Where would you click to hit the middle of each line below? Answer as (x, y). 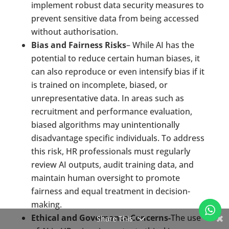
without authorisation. (76, 32)
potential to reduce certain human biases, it (115, 58)
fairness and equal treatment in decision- (110, 191)
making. (46, 204)
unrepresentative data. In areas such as (107, 98)
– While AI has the (160, 45)
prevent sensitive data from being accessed (115, 18)
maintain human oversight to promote (105, 178)
